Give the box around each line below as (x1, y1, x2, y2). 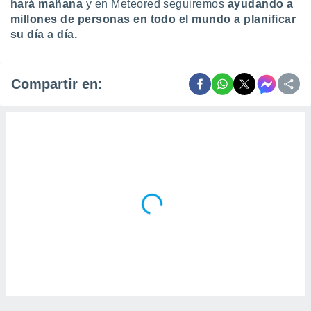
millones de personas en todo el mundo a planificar (10, 13, 296, 25)
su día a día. (10, 28, 78, 40)
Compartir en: (11, 76, 103, 92)
